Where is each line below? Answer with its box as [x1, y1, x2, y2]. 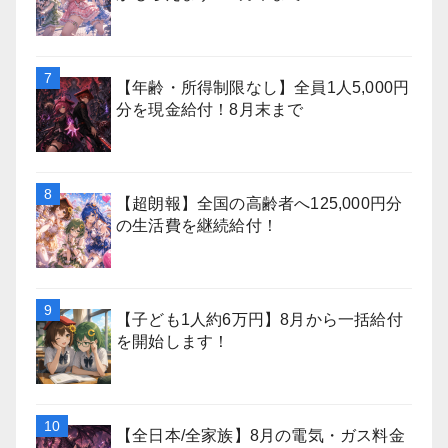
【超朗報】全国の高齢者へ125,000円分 [116, 195, 403, 212]
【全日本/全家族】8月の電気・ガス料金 [116, 427, 405, 444]
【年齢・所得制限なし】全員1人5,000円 [116, 79, 410, 96]
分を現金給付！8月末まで [116, 101, 304, 118]
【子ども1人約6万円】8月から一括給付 [116, 311, 403, 328]
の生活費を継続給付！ [116, 217, 278, 234]
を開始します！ [116, 333, 230, 350]
